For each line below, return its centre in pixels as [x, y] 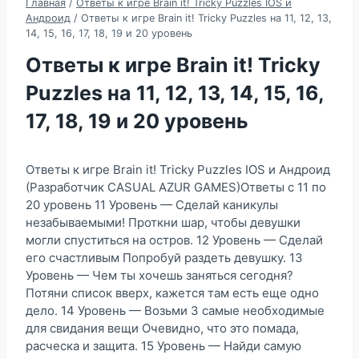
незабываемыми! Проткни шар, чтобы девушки [163, 222]
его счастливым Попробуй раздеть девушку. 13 [164, 257]
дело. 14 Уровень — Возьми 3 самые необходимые [175, 310]
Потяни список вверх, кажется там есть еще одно [172, 292]
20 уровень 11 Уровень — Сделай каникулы [152, 204]
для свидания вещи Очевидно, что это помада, [162, 328]
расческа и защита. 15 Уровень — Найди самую [163, 345]
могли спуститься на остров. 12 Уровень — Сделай [174, 240]
